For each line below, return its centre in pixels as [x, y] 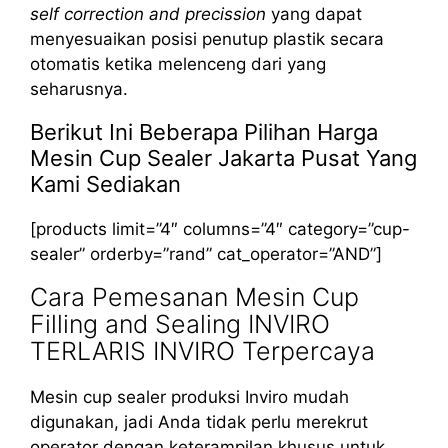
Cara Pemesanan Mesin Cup [194, 296]
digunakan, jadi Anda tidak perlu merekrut [199, 421]
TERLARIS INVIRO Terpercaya [202, 350]
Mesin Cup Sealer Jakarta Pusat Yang [223, 157]
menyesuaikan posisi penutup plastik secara [207, 38]
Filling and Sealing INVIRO [180, 323]
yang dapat [314, 13]
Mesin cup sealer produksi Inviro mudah [189, 396]
